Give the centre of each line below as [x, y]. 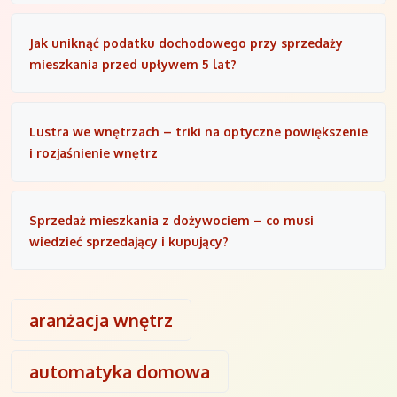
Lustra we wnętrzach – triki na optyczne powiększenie [198, 132]
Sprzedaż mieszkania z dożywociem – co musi [171, 221]
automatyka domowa [120, 372]
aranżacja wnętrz [101, 320]
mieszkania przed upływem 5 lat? [133, 65]
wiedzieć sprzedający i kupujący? [129, 242]
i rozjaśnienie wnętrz [93, 153]
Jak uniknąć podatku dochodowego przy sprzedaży [186, 43]
